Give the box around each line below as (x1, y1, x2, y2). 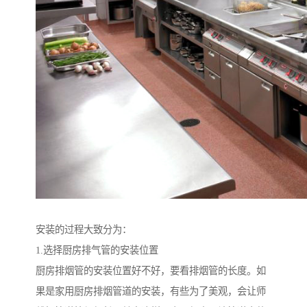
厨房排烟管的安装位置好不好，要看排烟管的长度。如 (36, 265, 266, 277)
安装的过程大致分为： (36, 224, 132, 236)
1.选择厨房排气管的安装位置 (36, 245, 158, 256)
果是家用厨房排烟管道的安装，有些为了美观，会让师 (36, 286, 266, 297)
